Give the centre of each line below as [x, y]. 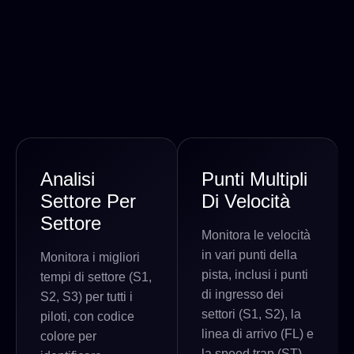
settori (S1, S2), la [251, 314]
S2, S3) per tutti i [87, 296]
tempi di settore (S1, [96, 277]
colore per [68, 336]
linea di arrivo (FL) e [258, 333]
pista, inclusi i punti [255, 274]
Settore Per [88, 201]
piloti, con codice [87, 316]
